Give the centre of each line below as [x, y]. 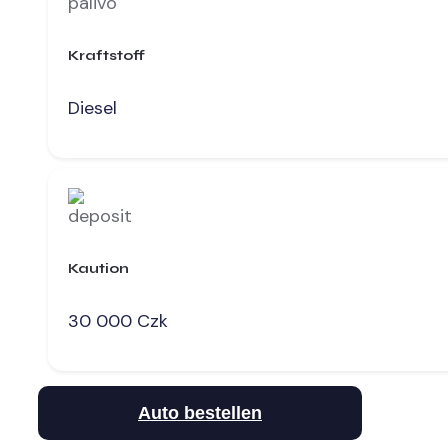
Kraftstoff [106, 55]
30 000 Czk [118, 321]
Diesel [92, 108]
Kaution [98, 268]
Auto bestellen [200, 413]
